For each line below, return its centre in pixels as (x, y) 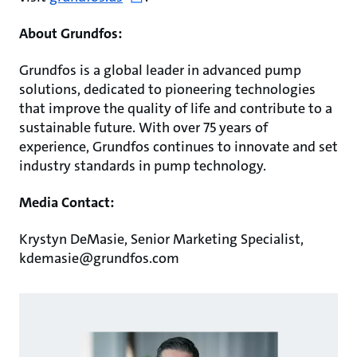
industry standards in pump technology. (143, 166)
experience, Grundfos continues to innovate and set (178, 147)
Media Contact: (67, 202)
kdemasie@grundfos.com (99, 258)
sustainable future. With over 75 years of (143, 127)
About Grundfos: (71, 33)
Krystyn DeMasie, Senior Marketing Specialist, (161, 239)
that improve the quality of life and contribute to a (176, 108)
